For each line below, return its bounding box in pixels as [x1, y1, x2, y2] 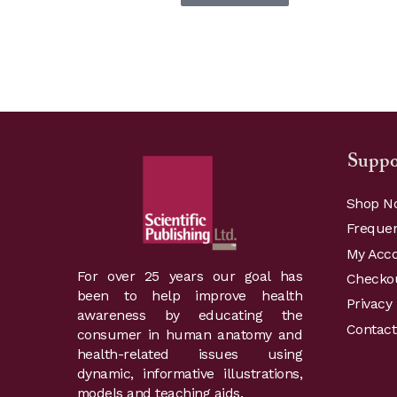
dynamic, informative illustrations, [76, 365, 303, 383]
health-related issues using [76, 346, 303, 363]
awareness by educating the [76, 307, 303, 324]
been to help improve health [76, 287, 303, 305]
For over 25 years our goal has [76, 268, 303, 285]
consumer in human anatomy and [76, 326, 303, 344]
